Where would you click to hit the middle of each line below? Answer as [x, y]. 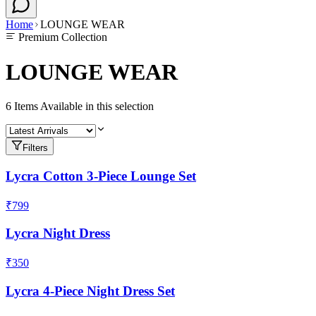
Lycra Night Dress [58, 233]
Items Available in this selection [83, 107]
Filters [35, 148]
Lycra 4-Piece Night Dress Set [90, 291]
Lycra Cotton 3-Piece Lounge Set [101, 176]
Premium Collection [61, 37]
